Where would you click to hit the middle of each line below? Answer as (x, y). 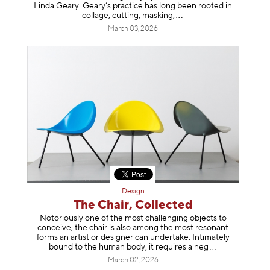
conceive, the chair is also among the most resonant (133, 228)
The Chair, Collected (133, 205)
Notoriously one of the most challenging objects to (133, 218)
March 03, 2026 (133, 29)
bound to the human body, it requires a (120, 247)
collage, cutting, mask (122, 16)
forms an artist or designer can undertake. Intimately (133, 238)
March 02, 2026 (133, 261)
